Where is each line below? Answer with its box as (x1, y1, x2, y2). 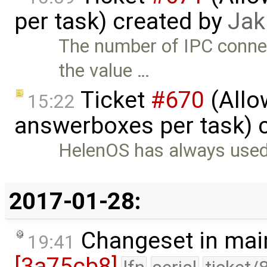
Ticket (75, 86, 151, 114)
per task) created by (14, 7, 228, 35)
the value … (58, 59, 150, 82)
